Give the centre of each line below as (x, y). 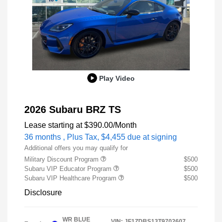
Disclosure (43, 193)
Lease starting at (53, 125)
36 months (43, 137)
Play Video (117, 78)
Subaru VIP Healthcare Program (71, 178)
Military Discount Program (62, 159)
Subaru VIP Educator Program (69, 169)
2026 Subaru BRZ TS (73, 110)
